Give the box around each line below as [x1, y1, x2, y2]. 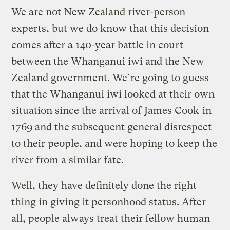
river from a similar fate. [11, 154, 124, 166]
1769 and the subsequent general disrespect [11, 121, 212, 133]
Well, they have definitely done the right [11, 179, 197, 191]
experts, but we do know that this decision [11, 22, 209, 34]
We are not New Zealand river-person [11, 6, 186, 18]
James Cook [144, 104, 200, 117]
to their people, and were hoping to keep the [11, 137, 218, 149]
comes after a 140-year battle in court [11, 39, 184, 51]
